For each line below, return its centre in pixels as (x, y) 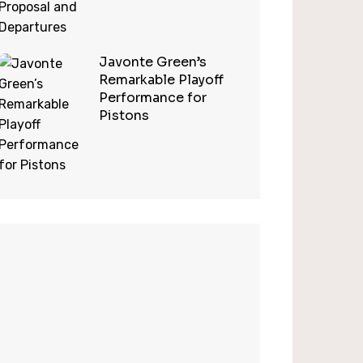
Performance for (152, 98)
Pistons (124, 115)
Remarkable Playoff (161, 80)
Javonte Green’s (152, 62)
